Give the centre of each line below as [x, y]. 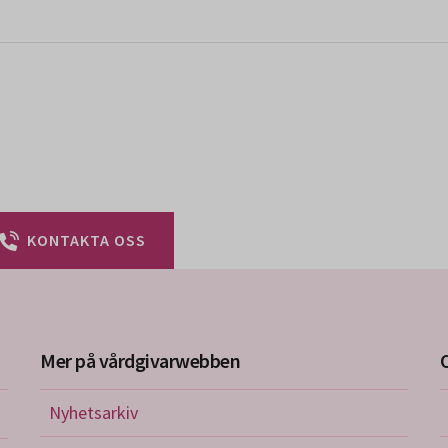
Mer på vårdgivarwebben [140, 360]
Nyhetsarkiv [93, 412]
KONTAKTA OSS [86, 240]
